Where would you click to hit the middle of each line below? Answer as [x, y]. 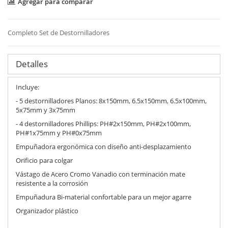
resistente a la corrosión [52, 183]
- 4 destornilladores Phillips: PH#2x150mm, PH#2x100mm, [103, 123]
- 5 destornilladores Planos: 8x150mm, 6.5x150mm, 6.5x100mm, [111, 101]
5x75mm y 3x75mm [46, 110]
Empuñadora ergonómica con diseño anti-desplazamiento [104, 146]
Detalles [32, 64]
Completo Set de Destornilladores [59, 33]
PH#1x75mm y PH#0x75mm [59, 133]
